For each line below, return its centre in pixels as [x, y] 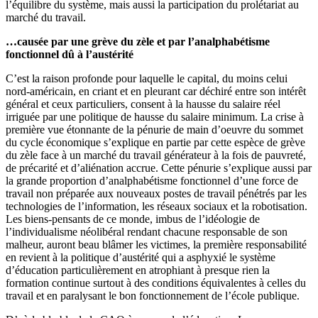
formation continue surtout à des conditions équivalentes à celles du [156, 283]
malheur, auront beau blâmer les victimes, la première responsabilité [156, 244]
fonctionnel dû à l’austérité [70, 54]
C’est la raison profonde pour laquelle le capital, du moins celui [147, 78]
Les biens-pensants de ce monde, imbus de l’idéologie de [133, 219]
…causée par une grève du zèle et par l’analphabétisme [138, 41]
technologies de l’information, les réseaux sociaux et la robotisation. [157, 206]
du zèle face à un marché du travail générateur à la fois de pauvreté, [156, 155]
